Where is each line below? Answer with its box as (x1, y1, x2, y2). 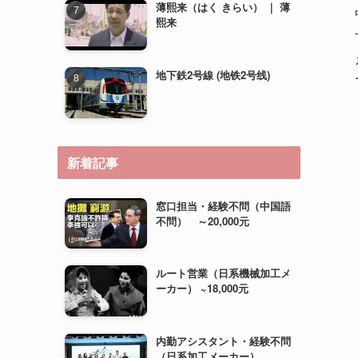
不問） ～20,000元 (156, 213, 250, 229)
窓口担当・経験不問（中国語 (156, 197, 292, 213)
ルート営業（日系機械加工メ (156, 265, 292, 281)
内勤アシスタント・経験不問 (156, 332, 292, 348)
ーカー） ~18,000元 (156, 280, 249, 296)
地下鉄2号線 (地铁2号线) (156, 67, 271, 83)
